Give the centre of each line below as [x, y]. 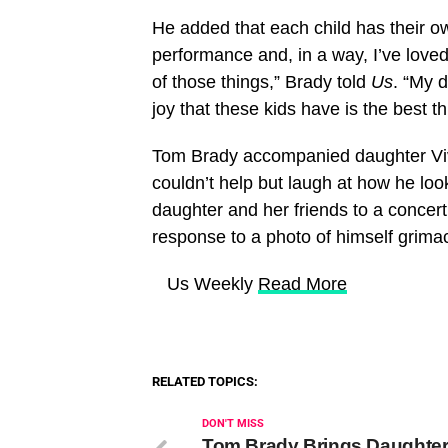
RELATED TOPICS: [205, 381]
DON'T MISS [233, 423]
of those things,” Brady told [261, 81]
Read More [302, 283]
